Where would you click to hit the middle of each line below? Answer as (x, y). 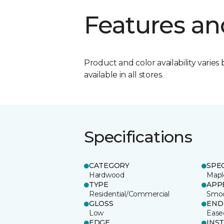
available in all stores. (124, 74)
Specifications (138, 136)
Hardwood (107, 175)
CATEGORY (109, 165)
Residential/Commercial (129, 194)
